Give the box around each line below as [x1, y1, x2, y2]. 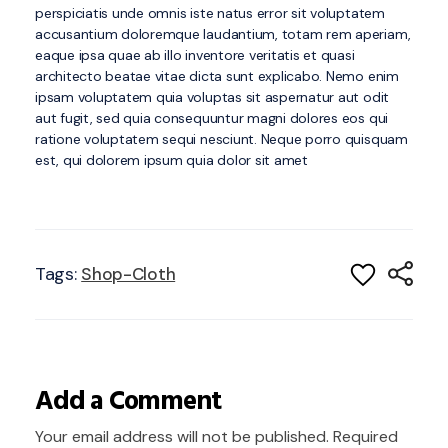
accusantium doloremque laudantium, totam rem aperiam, [35, 24, 411, 43]
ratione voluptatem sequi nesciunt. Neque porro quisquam [35, 129, 408, 148]
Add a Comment [35, 379, 221, 424]
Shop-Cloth [81, 263, 176, 286]
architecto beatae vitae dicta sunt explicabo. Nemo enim [35, 66, 399, 85]
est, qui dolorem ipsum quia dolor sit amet [35, 150, 308, 169]
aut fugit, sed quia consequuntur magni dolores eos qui [35, 108, 389, 127]
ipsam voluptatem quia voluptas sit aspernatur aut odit [35, 87, 390, 106]
